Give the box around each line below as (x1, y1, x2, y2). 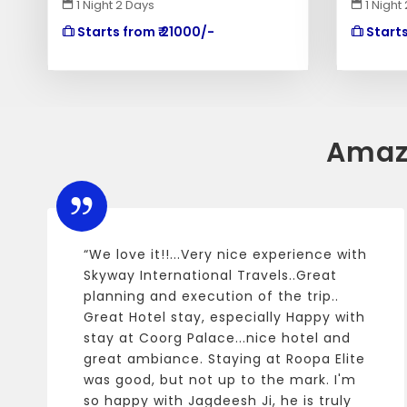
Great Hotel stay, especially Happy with (84, 308, 365, 326)
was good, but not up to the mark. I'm (84, 371, 356, 389)
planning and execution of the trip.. (84, 287, 339, 305)
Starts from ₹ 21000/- (74, 23, 214, 41)
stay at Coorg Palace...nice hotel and (84, 329, 351, 347)
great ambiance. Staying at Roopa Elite (84, 350, 365, 368)
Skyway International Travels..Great (84, 266, 337, 284)
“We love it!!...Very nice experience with (84, 245, 367, 263)
